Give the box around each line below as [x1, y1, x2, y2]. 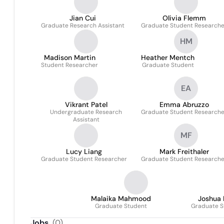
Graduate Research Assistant [41, 21, 124, 29]
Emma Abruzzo [159, 100, 209, 109]
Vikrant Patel [64, 100, 107, 109]
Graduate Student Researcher [41, 155, 127, 163]
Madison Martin [43, 53, 95, 62]
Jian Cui [69, 13, 96, 22]
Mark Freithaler [159, 147, 209, 156]
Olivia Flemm [162, 13, 206, 22]
